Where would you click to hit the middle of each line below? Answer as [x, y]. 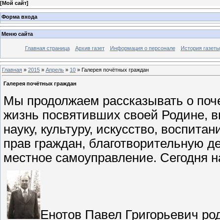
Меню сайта [17, 34]
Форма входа [19, 16]
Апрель [55, 69]
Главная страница [47, 48]
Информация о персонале [142, 48]
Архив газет [90, 48]
